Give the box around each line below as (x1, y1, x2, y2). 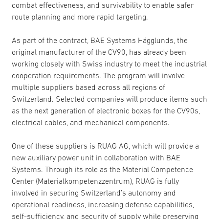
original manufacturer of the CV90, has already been (12, 47, 186, 56)
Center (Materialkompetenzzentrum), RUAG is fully (12, 176, 179, 185)
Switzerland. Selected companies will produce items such (12, 94, 207, 103)
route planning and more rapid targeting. (12, 12, 148, 21)
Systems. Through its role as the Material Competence (12, 165, 193, 174)
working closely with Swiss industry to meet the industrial (12, 59, 207, 68)
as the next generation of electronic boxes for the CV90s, (12, 106, 200, 115)
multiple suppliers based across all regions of (12, 83, 165, 91)
